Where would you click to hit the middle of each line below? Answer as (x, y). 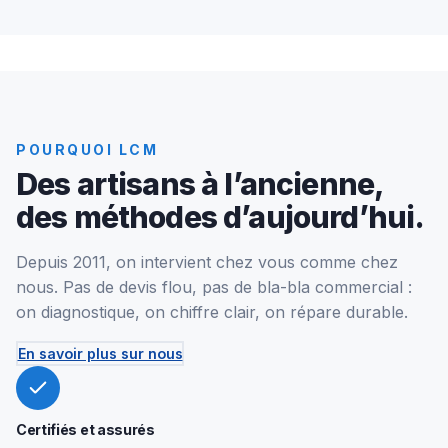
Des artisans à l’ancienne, (200, 184)
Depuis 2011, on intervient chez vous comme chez (207, 262)
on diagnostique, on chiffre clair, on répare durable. (212, 312)
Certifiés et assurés (85, 430)
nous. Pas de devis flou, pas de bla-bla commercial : (214, 287)
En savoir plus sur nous (100, 353)
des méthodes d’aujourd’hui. (220, 217)
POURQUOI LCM (87, 150)
